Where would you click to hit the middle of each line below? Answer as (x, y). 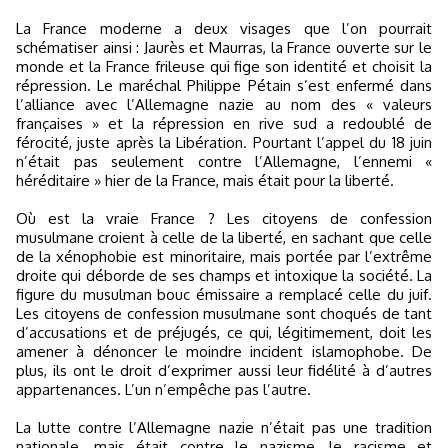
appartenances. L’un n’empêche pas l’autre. (163, 389)
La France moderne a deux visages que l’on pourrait (224, 28)
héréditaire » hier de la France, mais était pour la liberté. (205, 180)
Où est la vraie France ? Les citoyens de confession (224, 218)
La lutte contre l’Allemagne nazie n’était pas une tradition (224, 427)
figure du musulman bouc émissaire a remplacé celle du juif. (224, 294)
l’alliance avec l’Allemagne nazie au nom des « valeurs (224, 104)
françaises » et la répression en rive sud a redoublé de (224, 123)
